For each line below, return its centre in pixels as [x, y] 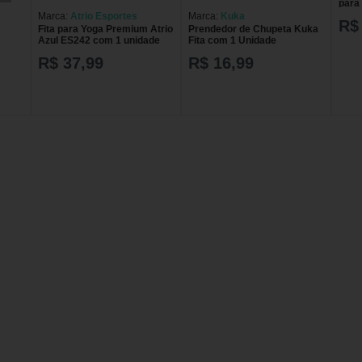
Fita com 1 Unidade [232, 40]
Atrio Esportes [104, 16]
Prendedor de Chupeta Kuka [253, 29]
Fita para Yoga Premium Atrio [105, 29]
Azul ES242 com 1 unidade [99, 40]
